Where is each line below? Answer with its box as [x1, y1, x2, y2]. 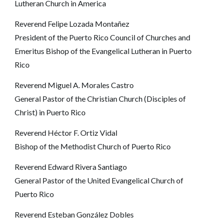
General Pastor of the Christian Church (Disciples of [15, 93, 186, 103]
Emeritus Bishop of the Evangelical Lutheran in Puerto [15, 46, 192, 55]
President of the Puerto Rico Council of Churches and [15, 32, 190, 42]
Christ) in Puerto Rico [15, 107, 86, 117]
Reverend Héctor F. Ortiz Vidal [15, 127, 117, 137]
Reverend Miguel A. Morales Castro [15, 80, 134, 90]
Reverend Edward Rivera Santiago [15, 162, 127, 171]
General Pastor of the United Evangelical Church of [15, 175, 183, 185]
